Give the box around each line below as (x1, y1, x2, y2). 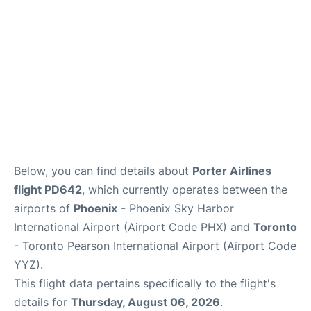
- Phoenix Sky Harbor (117, 201, 234, 215)
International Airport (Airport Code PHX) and (14, 220, 253, 234)
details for (14, 295, 71, 309)
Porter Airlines (192, 164, 271, 178)
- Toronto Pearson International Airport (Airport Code (14, 239, 296, 253)
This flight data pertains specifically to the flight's (14, 276, 276, 290)
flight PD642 (14, 183, 82, 196)
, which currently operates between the (82, 183, 287, 196)
